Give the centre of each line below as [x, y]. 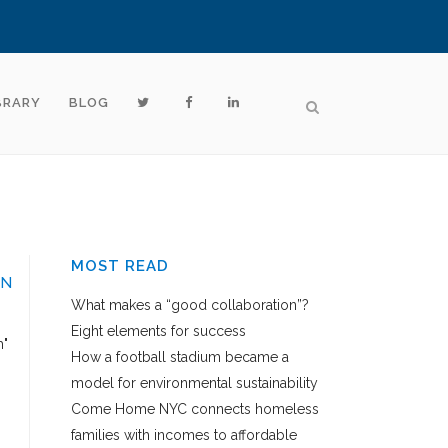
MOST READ [120, 266]
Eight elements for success [158, 331]
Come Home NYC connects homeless [195, 409]
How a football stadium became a [180, 357]
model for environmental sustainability [194, 383]
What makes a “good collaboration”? [190, 305]
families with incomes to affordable [184, 435]
